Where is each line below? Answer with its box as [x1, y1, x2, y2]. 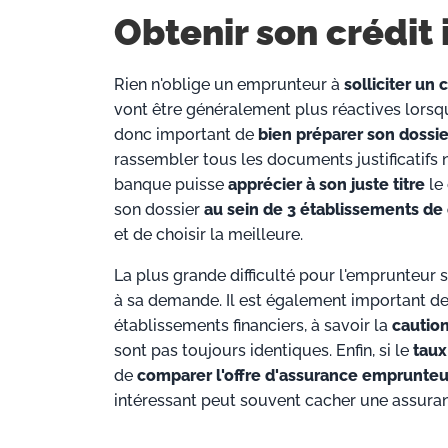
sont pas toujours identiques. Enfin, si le [114, 341, 413, 361]
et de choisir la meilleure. [114, 225, 303, 245]
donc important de [114, 125, 258, 145]
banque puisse [114, 175, 228, 195]
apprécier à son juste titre [228, 175, 425, 195]
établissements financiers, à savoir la [114, 316, 392, 336]
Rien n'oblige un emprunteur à [114, 75, 344, 95]
